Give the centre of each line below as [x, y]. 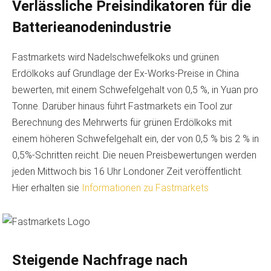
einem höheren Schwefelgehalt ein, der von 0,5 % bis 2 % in [135, 139]
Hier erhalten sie [47, 188]
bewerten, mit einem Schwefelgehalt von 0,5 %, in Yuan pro [135, 90]
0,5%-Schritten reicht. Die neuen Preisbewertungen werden [134, 155]
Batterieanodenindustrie [92, 27]
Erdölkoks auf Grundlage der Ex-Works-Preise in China [126, 73]
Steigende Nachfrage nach [100, 260]
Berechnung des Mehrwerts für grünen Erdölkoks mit [122, 122]
